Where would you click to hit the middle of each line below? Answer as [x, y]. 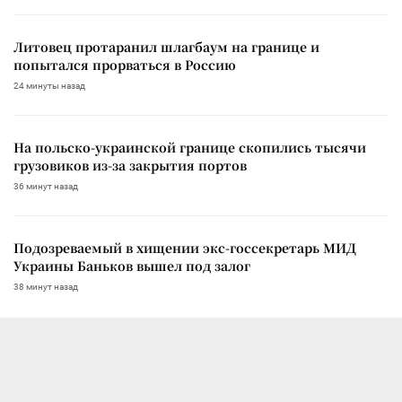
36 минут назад [46, 186]
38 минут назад [46, 286]
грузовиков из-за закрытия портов [130, 165]
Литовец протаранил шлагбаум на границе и [166, 46]
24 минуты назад [49, 85]
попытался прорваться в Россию [125, 64]
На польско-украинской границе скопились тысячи [190, 147]
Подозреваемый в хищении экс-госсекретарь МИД [185, 247]
